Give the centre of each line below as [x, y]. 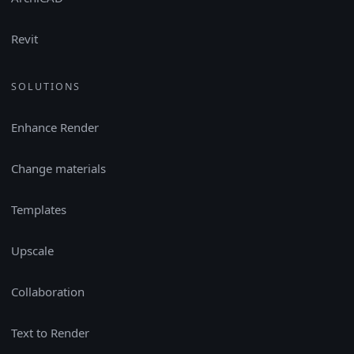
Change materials [58, 168]
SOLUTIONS [46, 86]
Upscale [32, 250]
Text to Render [50, 333]
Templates [39, 209]
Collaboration [48, 292]
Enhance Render [55, 127]
